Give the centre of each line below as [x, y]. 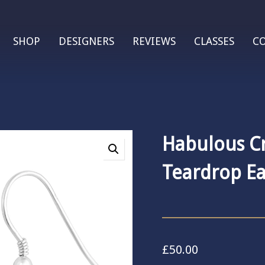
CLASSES [214, 41]
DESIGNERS [86, 41]
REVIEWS [154, 41]
